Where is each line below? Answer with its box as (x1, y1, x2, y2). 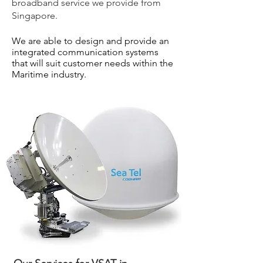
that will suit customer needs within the (12, 58, 173, 69)
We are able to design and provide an (12, 35, 169, 46)
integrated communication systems (12, 46, 159, 58)
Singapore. (12, 10, 58, 21)
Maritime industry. (12, 69, 89, 80)
